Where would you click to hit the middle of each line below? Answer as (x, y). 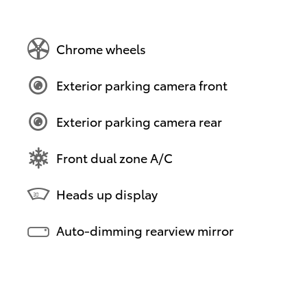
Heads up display (107, 194)
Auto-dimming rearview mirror (145, 230)
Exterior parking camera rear (139, 121)
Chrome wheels (101, 49)
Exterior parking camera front (142, 85)
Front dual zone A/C (114, 158)
